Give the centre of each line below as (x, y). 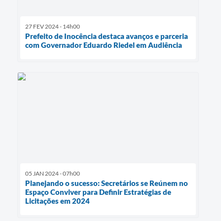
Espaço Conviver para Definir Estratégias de (98, 192)
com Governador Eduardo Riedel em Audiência (104, 45)
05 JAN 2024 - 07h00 (53, 173)
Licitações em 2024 (57, 201)
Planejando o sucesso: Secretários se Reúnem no (107, 183)
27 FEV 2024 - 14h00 (53, 26)
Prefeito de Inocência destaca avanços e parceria (107, 36)
